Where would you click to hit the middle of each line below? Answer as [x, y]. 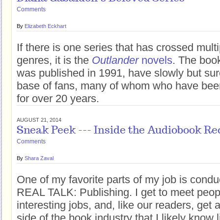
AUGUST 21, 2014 [39, 120]
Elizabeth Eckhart [45, 26]
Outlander [117, 60]
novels [157, 60]
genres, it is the [54, 60]
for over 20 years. [58, 98]
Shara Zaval [39, 158]
